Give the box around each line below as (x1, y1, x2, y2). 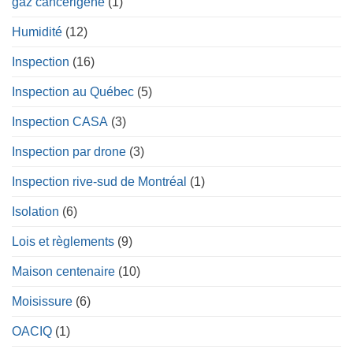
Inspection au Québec (12, 84, 134, 98)
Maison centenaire (12, 264, 115, 278)
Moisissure (12, 294, 72, 308)
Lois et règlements (12, 234, 114, 248)
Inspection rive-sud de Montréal (12, 174, 187, 188)
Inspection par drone (12, 144, 126, 158)
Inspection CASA (12, 114, 108, 128)
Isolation (12, 204, 59, 218)
